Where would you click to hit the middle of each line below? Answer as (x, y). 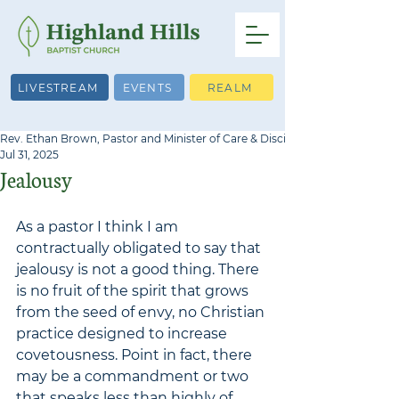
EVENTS (147, 87)
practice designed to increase (123, 334)
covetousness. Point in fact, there (136, 355)
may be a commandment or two (134, 376)
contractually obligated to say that (140, 248)
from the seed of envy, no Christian (142, 312)
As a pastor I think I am (99, 227)
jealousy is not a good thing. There (139, 269)
